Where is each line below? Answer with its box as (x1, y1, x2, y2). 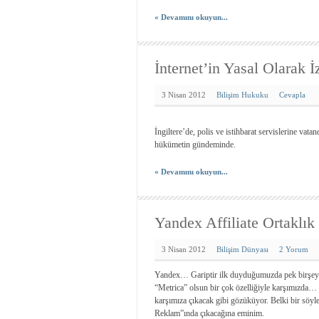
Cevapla (279, 90, 305, 99)
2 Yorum (279, 245, 308, 253)
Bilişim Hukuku (216, 90, 268, 99)
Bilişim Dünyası (216, 245, 268, 253)
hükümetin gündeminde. (155, 140, 236, 150)
